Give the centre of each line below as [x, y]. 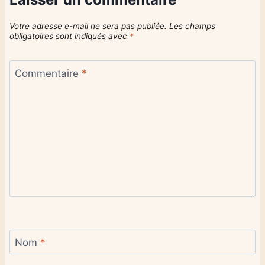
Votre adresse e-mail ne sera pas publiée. [88, 26]
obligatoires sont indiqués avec [70, 36]
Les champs [192, 26]
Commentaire [48, 73]
